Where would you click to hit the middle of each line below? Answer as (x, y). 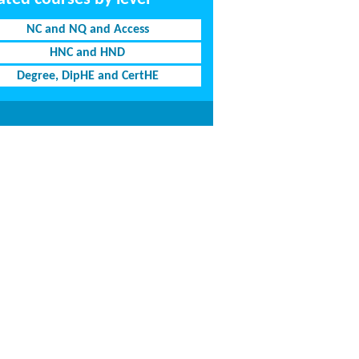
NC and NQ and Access (87, 30)
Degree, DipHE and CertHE (87, 76)
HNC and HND (88, 53)
